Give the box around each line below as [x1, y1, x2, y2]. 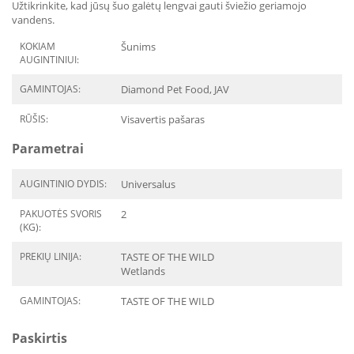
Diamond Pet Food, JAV [121, 82, 229, 96]
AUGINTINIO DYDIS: [20, 177, 107, 190]
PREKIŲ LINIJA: [20, 250, 81, 263]
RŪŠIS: [20, 112, 48, 126]
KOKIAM [20, 40, 55, 53]
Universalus [121, 177, 175, 191]
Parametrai [12, 140, 84, 157]
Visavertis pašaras [121, 112, 205, 126]
